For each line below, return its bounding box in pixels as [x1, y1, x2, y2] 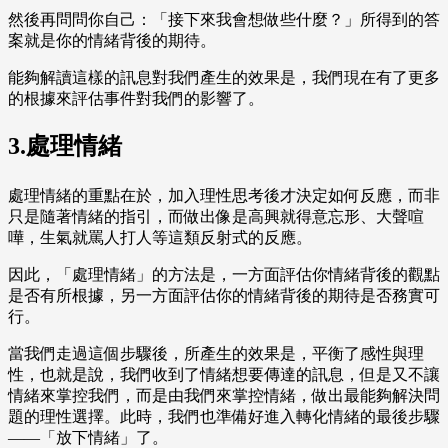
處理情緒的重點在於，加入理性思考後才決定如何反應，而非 [8, 187, 440, 205]
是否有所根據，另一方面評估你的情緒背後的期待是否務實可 [8, 287, 440, 305]
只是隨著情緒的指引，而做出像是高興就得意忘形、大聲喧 [8, 208, 424, 226]
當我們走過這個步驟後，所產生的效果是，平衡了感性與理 [8, 345, 424, 363]
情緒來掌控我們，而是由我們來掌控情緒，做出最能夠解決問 [8, 387, 440, 405]
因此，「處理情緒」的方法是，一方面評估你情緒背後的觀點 [8, 266, 440, 284]
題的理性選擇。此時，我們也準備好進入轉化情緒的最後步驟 [8, 408, 440, 426]
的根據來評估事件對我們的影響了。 [8, 90, 264, 108]
